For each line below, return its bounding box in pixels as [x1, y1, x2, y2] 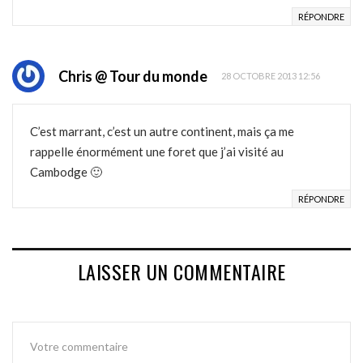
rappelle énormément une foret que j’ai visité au [30, 143, 284, 159]
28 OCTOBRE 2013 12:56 [221, 70, 320, 82]
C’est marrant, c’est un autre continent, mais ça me [30, 123, 294, 139]
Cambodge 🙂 [30, 164, 102, 179]
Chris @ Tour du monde [58, 66, 207, 85]
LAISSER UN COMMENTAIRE [77, 256, 286, 286]
